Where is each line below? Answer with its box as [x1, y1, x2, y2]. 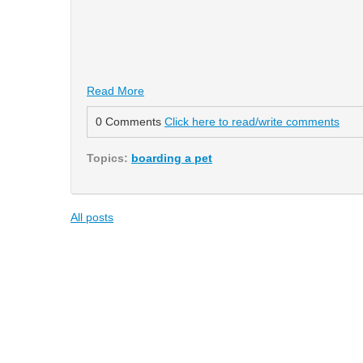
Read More [87, 84, 144, 98]
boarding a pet [131, 152, 212, 165]
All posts [70, 211, 113, 224]
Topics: [87, 152, 131, 165]
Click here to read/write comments [164, 115, 340, 129]
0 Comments [96, 115, 164, 129]
